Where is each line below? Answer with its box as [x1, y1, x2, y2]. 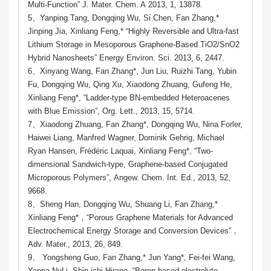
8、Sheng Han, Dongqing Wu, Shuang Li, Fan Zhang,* [28, 199, 218, 209]
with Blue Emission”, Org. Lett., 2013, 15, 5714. [28, 106, 195, 116]
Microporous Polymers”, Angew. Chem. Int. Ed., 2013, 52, [28, 172, 230, 182]
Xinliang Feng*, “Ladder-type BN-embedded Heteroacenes [28, 93, 230, 102]
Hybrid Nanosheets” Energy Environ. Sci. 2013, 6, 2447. [28, 53, 224, 62]
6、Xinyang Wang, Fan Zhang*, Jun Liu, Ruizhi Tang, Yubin [28, 66, 237, 76]
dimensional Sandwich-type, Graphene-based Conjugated [28, 159, 227, 169]
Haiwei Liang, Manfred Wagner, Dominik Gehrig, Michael [28, 132, 224, 142]
